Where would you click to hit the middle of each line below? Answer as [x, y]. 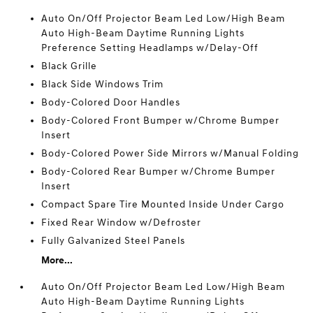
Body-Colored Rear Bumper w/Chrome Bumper [159, 172]
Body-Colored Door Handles [111, 102]
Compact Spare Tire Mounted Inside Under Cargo [163, 204]
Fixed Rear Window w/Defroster [122, 223]
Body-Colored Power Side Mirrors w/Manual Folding [170, 153]
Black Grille [70, 66]
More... [57, 260]
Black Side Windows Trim [103, 84]
